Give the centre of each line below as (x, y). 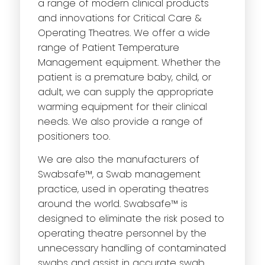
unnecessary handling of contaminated (132, 248)
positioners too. (74, 137)
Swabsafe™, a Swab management (119, 174)
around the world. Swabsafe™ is (112, 204)
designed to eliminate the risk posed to (131, 219)
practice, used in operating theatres (123, 189)
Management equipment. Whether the (129, 63)
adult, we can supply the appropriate (125, 92)
